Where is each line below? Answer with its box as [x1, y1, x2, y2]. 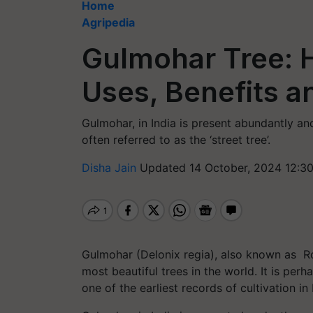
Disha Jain [82, 161, 140, 175]
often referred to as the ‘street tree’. [82, 133, 270, 147]
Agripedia [82, 15, 135, 29]
